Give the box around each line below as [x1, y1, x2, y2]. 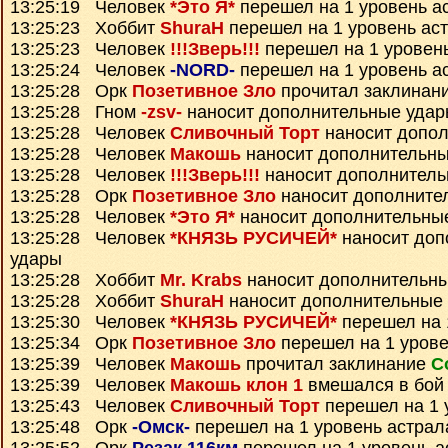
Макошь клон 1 [170, 375, 303, 395]
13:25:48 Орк [10, 417, 132, 437]
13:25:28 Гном [10, 102, 141, 122]
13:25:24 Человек [10, 60, 170, 80]
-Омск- [132, 417, 190, 437]
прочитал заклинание [241, 354, 431, 374]
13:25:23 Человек [10, 39, 170, 59]
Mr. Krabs [160, 270, 242, 290]
